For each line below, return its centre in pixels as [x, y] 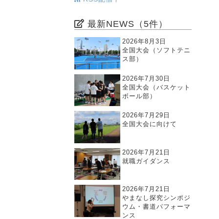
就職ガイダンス [146, 161]
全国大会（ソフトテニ [157, 50]
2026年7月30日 [146, 78]
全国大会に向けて [150, 124]
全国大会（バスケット [157, 87]
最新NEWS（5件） [126, 24]
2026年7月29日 [146, 115]
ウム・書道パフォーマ [157, 207]
